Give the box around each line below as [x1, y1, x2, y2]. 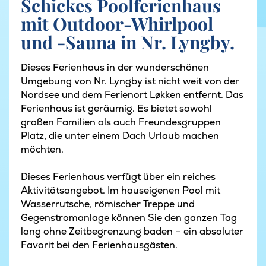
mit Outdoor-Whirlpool [21, 12, 213, 36]
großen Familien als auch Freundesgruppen [21, 116, 221, 129]
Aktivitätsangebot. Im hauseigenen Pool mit [21, 184, 220, 197]
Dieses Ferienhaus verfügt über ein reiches [21, 170, 216, 183]
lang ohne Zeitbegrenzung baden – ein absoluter [21, 225, 243, 238]
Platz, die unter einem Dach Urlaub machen [21, 129, 219, 142]
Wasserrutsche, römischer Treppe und [21, 198, 195, 211]
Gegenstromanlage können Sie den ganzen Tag [21, 211, 237, 224]
